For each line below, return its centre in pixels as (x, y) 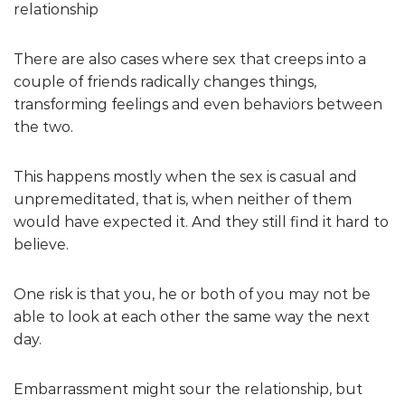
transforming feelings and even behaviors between (198, 104)
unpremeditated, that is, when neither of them (183, 199)
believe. (41, 244)
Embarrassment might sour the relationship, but (188, 389)
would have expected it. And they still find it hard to (201, 221)
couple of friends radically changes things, (165, 81)
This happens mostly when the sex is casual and (185, 176)
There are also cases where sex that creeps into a (190, 59)
